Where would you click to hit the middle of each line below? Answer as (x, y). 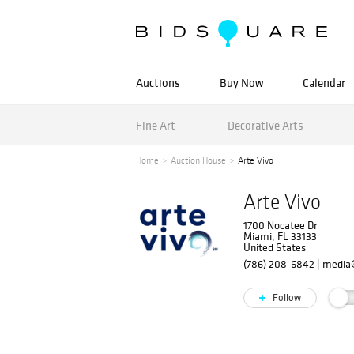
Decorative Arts (265, 125)
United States (275, 247)
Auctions (158, 83)
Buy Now (241, 83)
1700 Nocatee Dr (281, 225)
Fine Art (156, 125)
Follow (286, 298)
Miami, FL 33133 (281, 236)
